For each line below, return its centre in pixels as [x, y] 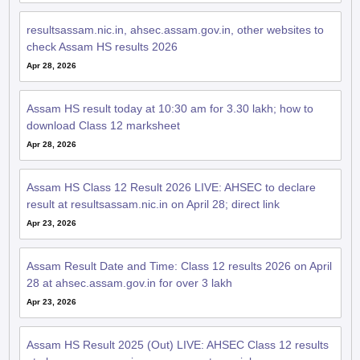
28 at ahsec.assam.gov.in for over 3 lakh [129, 283]
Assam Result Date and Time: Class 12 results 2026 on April [179, 266]
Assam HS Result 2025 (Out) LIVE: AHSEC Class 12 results [177, 345]
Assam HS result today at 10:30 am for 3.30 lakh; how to [170, 108]
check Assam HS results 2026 [102, 47]
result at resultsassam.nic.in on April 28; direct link [153, 204]
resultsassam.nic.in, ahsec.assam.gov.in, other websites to [175, 30]
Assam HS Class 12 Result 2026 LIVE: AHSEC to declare [171, 187]
